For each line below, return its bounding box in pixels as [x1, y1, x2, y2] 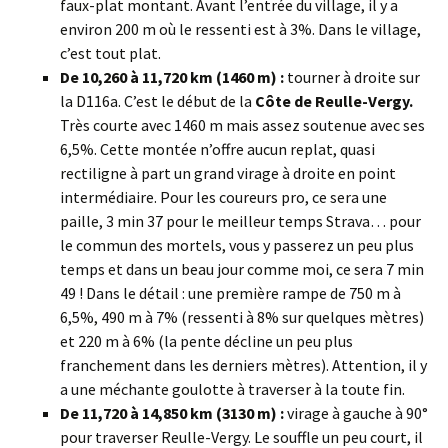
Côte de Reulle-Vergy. [255, 91, 413, 112]
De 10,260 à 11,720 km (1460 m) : [60, 67, 284, 88]
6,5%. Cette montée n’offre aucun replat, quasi [60, 139, 375, 160]
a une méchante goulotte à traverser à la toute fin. [60, 379, 405, 400]
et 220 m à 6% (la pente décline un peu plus [60, 331, 353, 352]
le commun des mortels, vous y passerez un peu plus [60, 235, 414, 256]
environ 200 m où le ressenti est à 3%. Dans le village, [60, 19, 421, 40]
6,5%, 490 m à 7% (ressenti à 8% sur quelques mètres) [60, 307, 424, 328]
